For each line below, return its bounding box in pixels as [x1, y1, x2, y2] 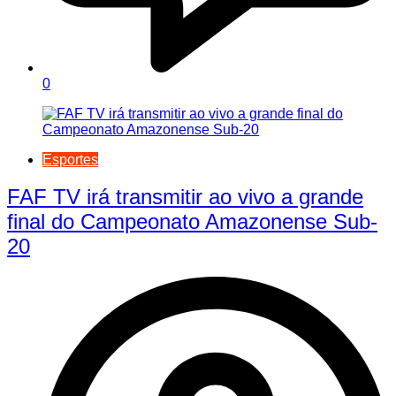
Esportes [42, 151, 98, 167]
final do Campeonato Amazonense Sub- [7, 209, 377, 234]
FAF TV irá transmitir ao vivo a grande [7, 185, 363, 209]
